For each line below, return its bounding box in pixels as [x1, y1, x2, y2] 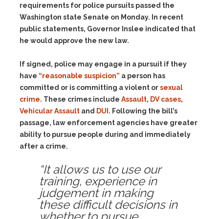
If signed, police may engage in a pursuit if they [20, 60, 187, 68]
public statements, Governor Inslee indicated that [20, 25, 196, 33]
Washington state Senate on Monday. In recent [20, 13, 183, 21]
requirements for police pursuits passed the [20, 1, 175, 9]
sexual [160, 84, 183, 91]
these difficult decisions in [39, 197, 177, 212]
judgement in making [39, 186, 153, 200]
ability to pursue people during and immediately [20, 131, 191, 138]
